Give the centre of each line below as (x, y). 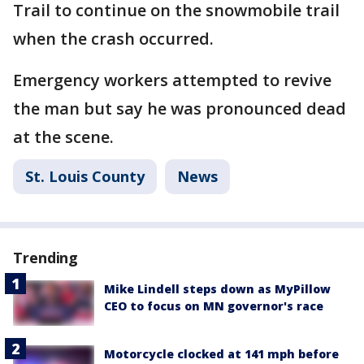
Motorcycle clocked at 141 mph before (221, 354)
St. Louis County (85, 176)
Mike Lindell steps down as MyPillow (217, 289)
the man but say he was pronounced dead (180, 108)
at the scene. (63, 137)
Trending (46, 258)
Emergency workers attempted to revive (172, 80)
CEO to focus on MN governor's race (214, 306)
